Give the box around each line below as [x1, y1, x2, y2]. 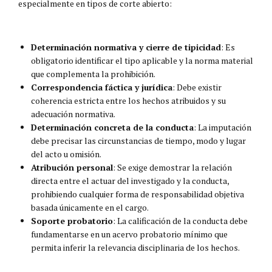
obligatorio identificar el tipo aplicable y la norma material [31, 54, 253, 66]
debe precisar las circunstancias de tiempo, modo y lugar [31, 134, 246, 146]
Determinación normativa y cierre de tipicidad [31, 41, 221, 53]
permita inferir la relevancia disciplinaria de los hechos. [31, 241, 240, 253]
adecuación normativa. [31, 107, 115, 120]
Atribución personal [31, 161, 113, 173]
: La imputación [194, 121, 251, 133]
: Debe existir [172, 81, 222, 93]
